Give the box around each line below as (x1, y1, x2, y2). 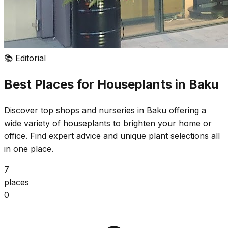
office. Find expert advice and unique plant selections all (4, 130, 220, 141)
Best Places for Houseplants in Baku (4, 76, 218, 92)
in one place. (4, 143, 53, 154)
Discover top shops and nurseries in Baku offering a (4, 105, 206, 116)
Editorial (15, 53, 46, 63)
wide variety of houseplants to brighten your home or (4, 118, 212, 128)
